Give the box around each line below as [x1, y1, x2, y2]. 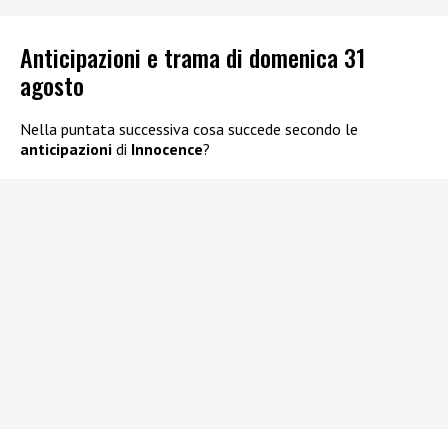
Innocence [131, 138, 203, 159]
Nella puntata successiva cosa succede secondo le [20, 118, 358, 139]
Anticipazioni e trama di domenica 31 [20, 38, 365, 75]
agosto [20, 66, 84, 103]
